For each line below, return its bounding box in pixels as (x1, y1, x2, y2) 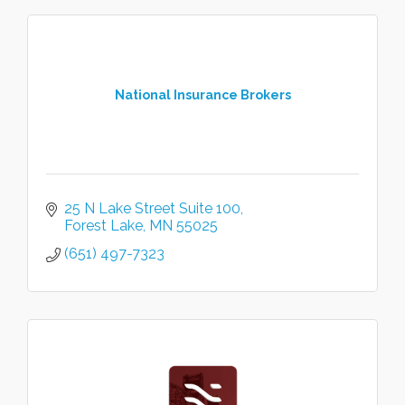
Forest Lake (64, 217, 143, 235)
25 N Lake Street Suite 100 (64, 200, 240, 218)
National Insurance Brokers (114, 87, 291, 102)
